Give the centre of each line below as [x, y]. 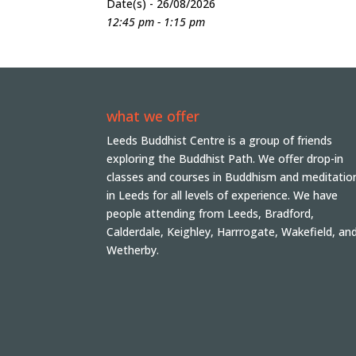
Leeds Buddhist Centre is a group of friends [220, 141]
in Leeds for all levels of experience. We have [222, 195]
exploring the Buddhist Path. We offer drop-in [225, 159]
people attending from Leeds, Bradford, [211, 214]
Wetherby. [133, 250]
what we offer [153, 116]
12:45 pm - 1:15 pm [156, 22]
